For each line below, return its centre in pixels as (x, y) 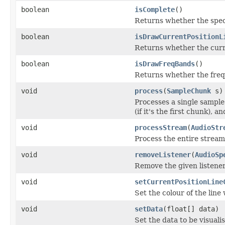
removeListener (163, 154)
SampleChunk (189, 91)
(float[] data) (191, 209)
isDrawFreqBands (165, 64)
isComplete (155, 9)
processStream (161, 127)
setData (149, 209)
